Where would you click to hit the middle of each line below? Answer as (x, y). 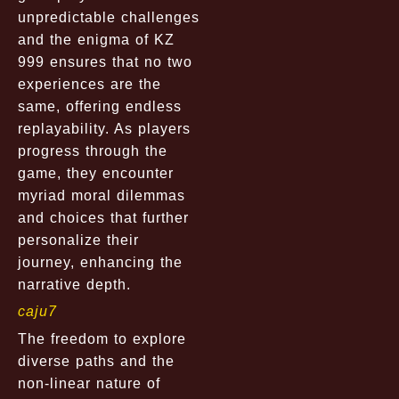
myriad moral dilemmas (102, 195)
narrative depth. (74, 284)
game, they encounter (96, 173)
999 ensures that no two (105, 61)
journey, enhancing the (100, 262)
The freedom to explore (102, 338)
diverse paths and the (96, 361)
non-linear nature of (89, 383)
